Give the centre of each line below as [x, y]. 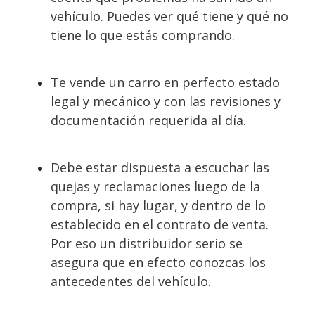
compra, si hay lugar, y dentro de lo [158, 205]
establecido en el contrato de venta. [160, 224]
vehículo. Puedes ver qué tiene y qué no [169, 16]
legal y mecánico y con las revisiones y [166, 101]
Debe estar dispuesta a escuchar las [160, 167]
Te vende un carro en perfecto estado [165, 82]
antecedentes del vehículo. [131, 281]
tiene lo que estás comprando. [143, 35]
